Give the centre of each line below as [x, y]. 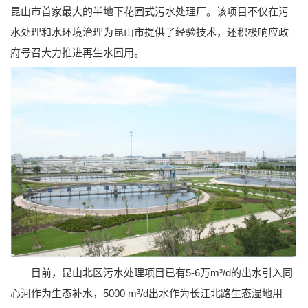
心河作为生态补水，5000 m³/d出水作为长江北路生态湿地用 [146, 294]
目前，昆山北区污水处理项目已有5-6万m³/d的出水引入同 [152, 273]
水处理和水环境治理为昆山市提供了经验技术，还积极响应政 [150, 32]
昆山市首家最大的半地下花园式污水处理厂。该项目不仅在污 [150, 12]
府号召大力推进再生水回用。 [77, 53]
